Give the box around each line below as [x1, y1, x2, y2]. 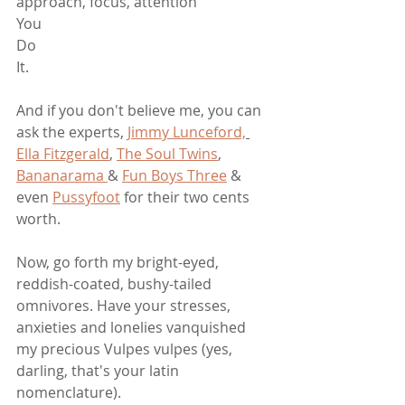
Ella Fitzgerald [16, 144, 109, 165]
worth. [16, 209, 64, 230]
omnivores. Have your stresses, [16, 296, 234, 316]
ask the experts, [16, 122, 127, 143]
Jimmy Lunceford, [127, 122, 246, 143]
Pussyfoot [52, 187, 120, 208]
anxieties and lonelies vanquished [16, 317, 250, 338]
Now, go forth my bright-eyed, [16, 252, 222, 273]
